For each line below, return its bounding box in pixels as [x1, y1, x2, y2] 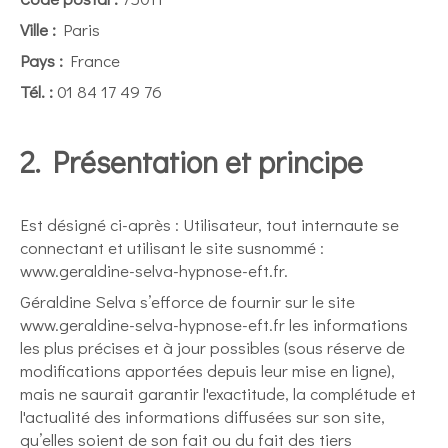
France [63, 49, 120, 72]
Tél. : [20, 80, 53, 103]
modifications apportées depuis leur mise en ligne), [20, 359, 395, 382]
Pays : [20, 49, 63, 72]
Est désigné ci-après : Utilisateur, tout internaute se [20, 213, 399, 236]
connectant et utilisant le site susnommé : [20, 236, 324, 259]
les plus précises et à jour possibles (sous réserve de [20, 336, 405, 359]
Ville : [20, 18, 56, 41]
